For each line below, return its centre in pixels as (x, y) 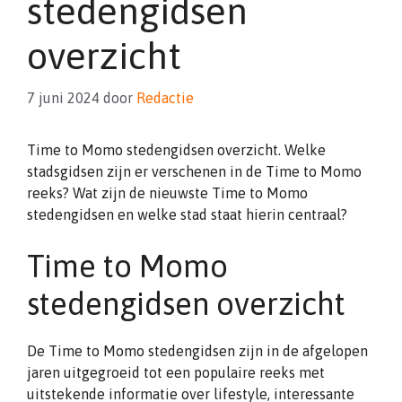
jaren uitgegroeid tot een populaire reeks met (176, 372)
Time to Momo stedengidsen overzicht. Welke (176, 150)
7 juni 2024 (63, 98)
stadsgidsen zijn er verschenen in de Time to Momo (194, 171)
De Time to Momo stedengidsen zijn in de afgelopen (197, 351)
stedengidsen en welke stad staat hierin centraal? (187, 214)
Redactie (165, 98)
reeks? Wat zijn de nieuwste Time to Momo (167, 193)
